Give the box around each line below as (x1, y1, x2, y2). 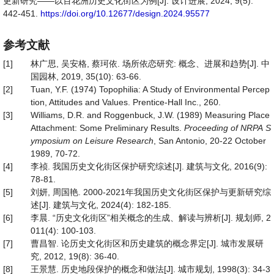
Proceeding (184, 123, 228, 133)
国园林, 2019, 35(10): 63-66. (31, 72, 141, 81)
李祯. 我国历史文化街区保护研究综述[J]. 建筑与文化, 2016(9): (31, 161, 267, 171)
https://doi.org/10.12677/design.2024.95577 (40, 9, 210, 18)
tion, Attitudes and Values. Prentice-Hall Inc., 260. (31, 97, 221, 107)
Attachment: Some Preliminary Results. (31, 123, 184, 133)
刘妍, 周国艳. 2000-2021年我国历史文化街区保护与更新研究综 (31, 187, 271, 197)
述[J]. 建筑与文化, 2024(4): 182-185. (31, 200, 171, 210)
